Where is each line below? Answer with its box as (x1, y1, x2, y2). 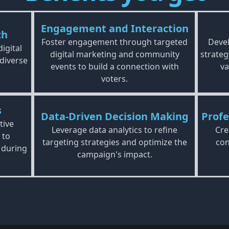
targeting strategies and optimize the (42, 136, 187, 148)
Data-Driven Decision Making (40, 109, 189, 123)
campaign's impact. (77, 149, 152, 160)
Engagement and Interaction (40, 21, 189, 35)
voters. (101, 73, 128, 84)
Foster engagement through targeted (41, 36, 188, 48)
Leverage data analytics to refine (52, 124, 177, 135)
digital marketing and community (50, 49, 179, 60)
